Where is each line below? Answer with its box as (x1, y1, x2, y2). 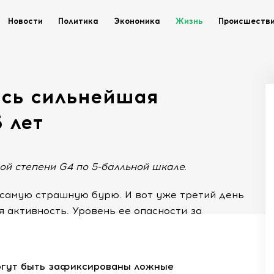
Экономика (114, 17, 160, 26)
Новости (8, 17, 43, 26)
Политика (58, 17, 98, 26)
